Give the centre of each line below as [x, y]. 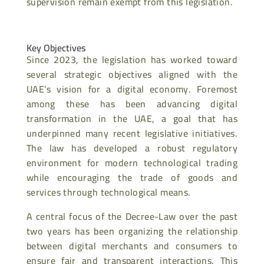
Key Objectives [56, 47]
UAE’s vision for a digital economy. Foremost [132, 89]
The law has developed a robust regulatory [132, 148]
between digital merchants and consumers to [132, 245]
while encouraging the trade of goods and [132, 177]
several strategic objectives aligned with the [132, 74]
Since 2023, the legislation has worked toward [132, 59]
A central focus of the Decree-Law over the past [132, 216]
